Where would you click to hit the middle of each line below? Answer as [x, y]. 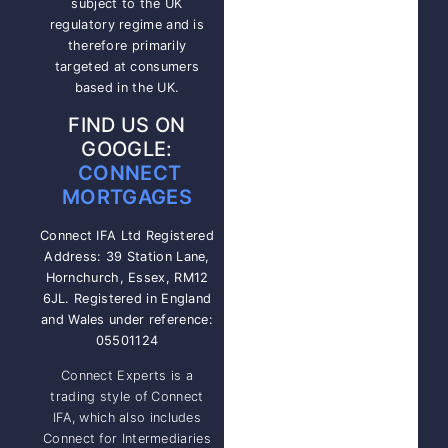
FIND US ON [127, 124]
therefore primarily [127, 46]
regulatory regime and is [127, 25]
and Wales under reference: [127, 319]
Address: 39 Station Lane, [127, 256]
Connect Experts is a [126, 376]
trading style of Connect [127, 397]
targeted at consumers [127, 67]
